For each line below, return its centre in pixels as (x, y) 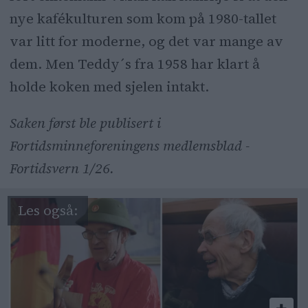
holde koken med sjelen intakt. (109, 87)
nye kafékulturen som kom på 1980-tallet (143, 19)
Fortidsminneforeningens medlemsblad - (129, 146)
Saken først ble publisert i (85, 123)
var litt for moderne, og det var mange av (146, 42)
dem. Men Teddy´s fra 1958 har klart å (134, 64)
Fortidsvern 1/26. (62, 169)
